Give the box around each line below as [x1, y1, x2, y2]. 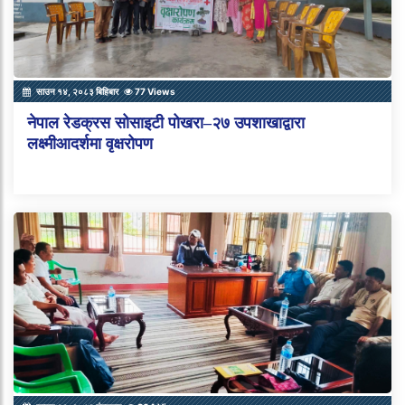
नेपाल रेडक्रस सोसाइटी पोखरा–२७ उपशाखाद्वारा [27, 113, 305, 132]
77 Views [133, 85, 175, 97]
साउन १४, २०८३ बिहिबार [34, 85, 120, 97]
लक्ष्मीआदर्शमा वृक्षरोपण [27, 134, 153, 153]
